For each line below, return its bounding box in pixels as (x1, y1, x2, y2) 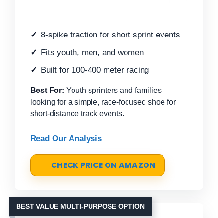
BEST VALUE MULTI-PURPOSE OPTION (16, 202, 145, 210)
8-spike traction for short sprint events (41, 30, 180, 39)
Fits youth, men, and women (41, 47, 144, 57)
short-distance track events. (30, 109, 124, 118)
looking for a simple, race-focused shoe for (30, 97, 176, 106)
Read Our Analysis (30, 133, 102, 143)
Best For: (30, 86, 64, 94)
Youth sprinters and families (64, 86, 162, 94)
